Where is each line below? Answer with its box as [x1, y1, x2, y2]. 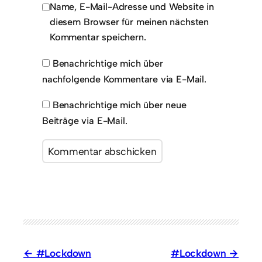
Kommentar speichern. [50, 32, 146, 43]
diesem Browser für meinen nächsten [50, 16, 209, 28]
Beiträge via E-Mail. [42, 115, 127, 127]
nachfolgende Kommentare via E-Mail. [42, 73, 206, 85]
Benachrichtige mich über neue [52, 99, 187, 111]
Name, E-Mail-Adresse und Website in [50, 1, 214, 13]
